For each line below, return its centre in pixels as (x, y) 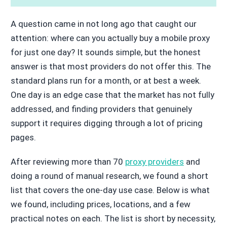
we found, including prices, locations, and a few (100, 204)
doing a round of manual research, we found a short (109, 176)
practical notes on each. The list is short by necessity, (113, 219)
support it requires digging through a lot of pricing (106, 123)
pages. (23, 138)
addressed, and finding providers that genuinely (101, 109)
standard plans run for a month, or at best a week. (106, 81)
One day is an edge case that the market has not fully (112, 95)
